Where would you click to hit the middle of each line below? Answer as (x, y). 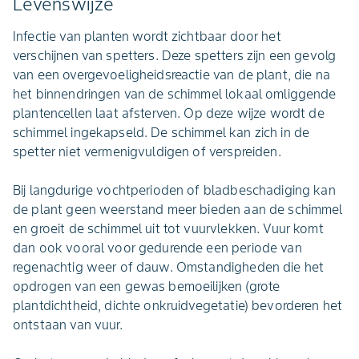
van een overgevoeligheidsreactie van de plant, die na (171, 75)
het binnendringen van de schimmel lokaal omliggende (175, 94)
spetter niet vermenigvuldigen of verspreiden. (147, 151)
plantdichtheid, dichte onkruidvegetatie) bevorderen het (178, 305)
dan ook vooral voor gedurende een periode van (157, 248)
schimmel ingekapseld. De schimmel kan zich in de (161, 132)
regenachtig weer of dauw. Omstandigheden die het (169, 267)
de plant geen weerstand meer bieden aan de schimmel (178, 209)
